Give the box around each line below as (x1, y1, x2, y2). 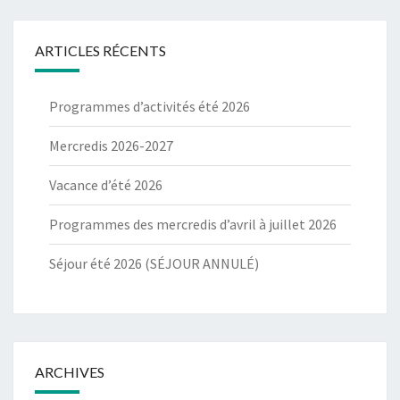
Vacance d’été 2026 (49, 176, 162, 195)
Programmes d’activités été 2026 (49, 97, 250, 116)
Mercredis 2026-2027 (49, 137, 173, 155)
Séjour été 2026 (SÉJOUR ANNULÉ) (49, 254, 259, 273)
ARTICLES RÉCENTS (35, 42, 166, 60)
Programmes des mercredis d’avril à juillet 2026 (49, 215, 337, 234)
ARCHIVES (35, 363, 104, 381)
